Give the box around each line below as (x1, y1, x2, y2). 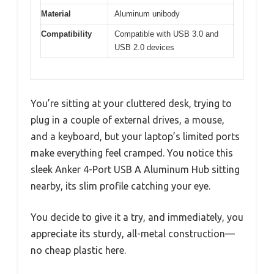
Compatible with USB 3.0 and (114, 29, 218, 39)
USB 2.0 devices (114, 43, 174, 53)
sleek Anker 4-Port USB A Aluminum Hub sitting (31, 163, 240, 175)
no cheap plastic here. (31, 244, 126, 256)
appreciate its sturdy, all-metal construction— (31, 228, 235, 239)
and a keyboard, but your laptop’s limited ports (31, 130, 240, 142)
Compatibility (41, 29, 92, 39)
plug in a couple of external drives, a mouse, (31, 114, 224, 125)
